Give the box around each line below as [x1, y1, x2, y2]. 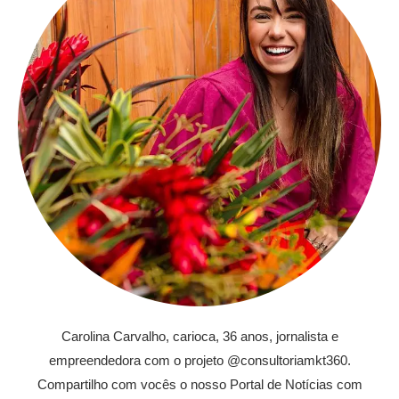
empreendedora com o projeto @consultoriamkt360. [48, 353, 351, 369]
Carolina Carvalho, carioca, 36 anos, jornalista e [61, 329, 338, 345]
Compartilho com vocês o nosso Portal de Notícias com [37, 377, 362, 393]
